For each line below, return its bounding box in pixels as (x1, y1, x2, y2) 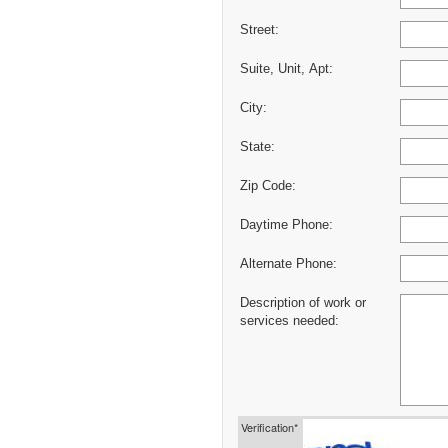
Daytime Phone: (240, 217, 333, 232)
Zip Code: (240, 178, 296, 193)
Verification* (241, 418, 298, 435)
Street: (240, 22, 279, 37)
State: (240, 139, 275, 154)
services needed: (240, 313, 339, 328)
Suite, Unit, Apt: (240, 61, 333, 76)
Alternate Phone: (240, 256, 337, 271)
